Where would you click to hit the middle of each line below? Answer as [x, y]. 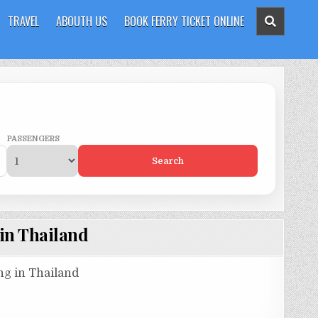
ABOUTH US [82, 21]
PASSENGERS [33, 139]
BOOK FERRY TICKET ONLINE [184, 21]
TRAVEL [23, 21]
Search [168, 161]
